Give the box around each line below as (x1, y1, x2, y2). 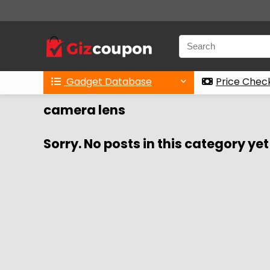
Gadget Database (64, 75, 152, 89)
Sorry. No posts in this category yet (43, 135, 269, 152)
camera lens (43, 101, 125, 119)
